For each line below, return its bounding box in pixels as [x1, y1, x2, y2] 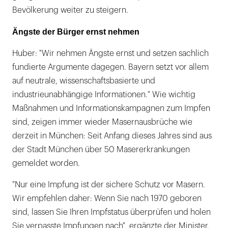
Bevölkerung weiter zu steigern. [12, 6, 128, 14]
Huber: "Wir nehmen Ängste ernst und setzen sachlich [12, 49, 209, 58]
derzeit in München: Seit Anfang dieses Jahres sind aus [12, 131, 212, 140]
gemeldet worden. [12, 159, 80, 167]
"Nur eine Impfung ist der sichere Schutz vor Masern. [12, 180, 205, 189]
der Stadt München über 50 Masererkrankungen [12, 145, 190, 154]
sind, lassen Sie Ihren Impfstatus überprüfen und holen [12, 208, 211, 216]
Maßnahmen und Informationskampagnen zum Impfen [12, 104, 210, 112]
